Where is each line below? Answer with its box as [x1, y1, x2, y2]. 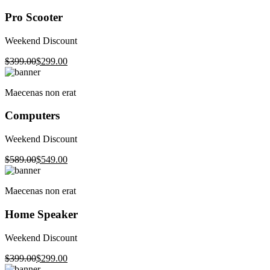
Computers [5, 109, 60, 122]
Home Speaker [5, 207, 78, 221]
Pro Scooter [5, 10, 63, 24]
